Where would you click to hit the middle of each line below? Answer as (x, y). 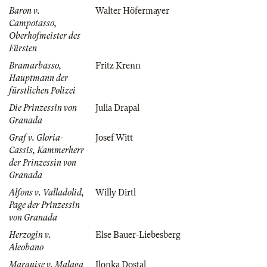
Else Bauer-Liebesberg (138, 235)
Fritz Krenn (118, 65)
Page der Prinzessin (44, 205)
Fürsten (23, 48)
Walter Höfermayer (132, 10)
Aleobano (26, 247)
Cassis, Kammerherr (46, 150)
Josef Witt (114, 137)
